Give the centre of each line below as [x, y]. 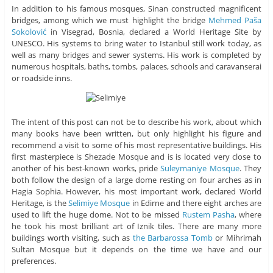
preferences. [34, 261]
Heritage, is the [40, 203]
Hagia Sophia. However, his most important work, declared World [136, 192]
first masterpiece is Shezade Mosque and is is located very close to [136, 157]
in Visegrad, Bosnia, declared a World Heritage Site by [156, 32]
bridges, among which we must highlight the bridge [110, 20]
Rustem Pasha [208, 215]
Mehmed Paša [235, 20]
